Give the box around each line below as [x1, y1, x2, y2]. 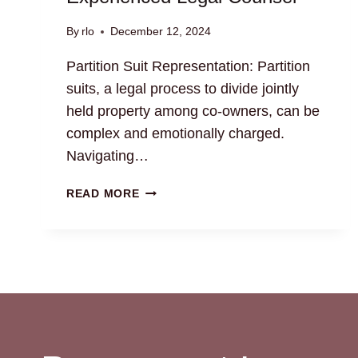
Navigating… [66, 148, 149, 165]
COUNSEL [138, 275, 197, 288]
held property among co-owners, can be [66, 103, 320, 120]
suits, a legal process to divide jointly [66, 81, 299, 97]
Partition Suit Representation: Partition [66, 58, 310, 75]
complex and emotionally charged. [66, 125, 284, 142]
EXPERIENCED [138, 238, 224, 252]
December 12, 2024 [110, 25, 212, 38]
